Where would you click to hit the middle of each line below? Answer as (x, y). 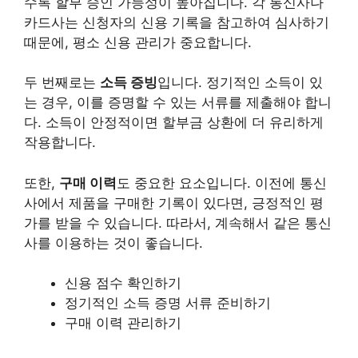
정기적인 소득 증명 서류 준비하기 (168, 303)
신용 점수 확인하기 (123, 283)
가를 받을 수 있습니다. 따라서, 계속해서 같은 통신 (178, 223)
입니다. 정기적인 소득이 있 (240, 82)
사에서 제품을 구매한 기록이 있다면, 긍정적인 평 (174, 203)
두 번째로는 (62, 82)
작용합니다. (60, 142)
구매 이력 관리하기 (123, 323)
